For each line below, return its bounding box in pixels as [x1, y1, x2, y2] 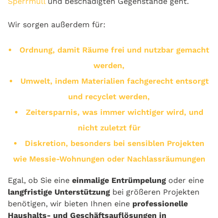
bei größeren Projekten [112, 187, 200, 197]
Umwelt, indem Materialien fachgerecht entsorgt [20, 76, 209, 86]
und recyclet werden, [68, 92, 150, 102]
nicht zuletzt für [77, 123, 141, 133]
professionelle [132, 199, 188, 209]
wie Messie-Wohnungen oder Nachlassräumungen [13, 154, 205, 164]
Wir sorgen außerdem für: [8, 20, 106, 30]
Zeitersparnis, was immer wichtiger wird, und [25, 108, 203, 117]
